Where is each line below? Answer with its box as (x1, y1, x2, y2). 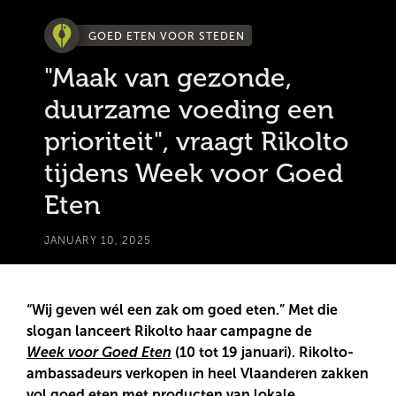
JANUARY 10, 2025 (44, 234, 151, 247)
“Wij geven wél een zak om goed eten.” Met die (27, 302, 338, 318)
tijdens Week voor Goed (44, 158, 343, 189)
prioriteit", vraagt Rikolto (44, 126, 349, 157)
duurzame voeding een (44, 95, 334, 126)
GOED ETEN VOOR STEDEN (88, 29, 245, 42)
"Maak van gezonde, (44, 63, 292, 94)
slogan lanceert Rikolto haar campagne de (27, 324, 312, 339)
